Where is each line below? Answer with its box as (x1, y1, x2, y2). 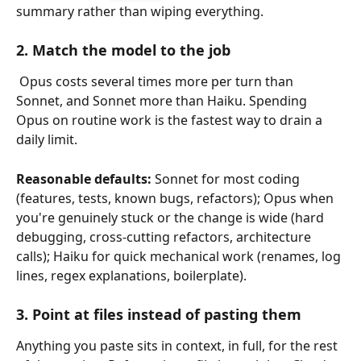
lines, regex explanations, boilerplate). (16, 266, 247, 284)
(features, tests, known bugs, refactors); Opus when (16, 189, 337, 207)
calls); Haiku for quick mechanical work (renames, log (16, 247, 344, 265)
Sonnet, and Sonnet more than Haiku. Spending (16, 92, 310, 110)
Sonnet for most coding (151, 169, 303, 188)
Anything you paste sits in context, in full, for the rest (16, 337, 341, 355)
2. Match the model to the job (16, 40, 230, 60)
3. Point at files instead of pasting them (16, 305, 301, 325)
